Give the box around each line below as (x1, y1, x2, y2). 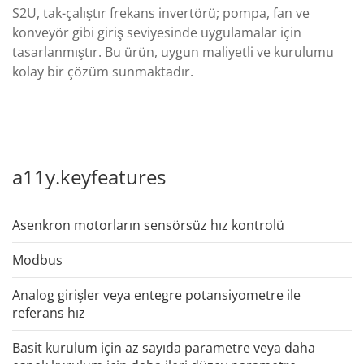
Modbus (12, 250, 63, 269)
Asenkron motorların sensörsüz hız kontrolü (12, 215, 284, 234)
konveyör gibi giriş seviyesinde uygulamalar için (12, 23, 301, 41)
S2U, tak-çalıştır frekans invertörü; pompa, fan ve (12, 3, 310, 22)
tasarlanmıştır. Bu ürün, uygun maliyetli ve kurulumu (12, 42, 334, 61)
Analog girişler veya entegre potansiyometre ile (12, 285, 301, 304)
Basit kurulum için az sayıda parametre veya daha (12, 338, 315, 357)
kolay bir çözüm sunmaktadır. (12, 62, 193, 80)
